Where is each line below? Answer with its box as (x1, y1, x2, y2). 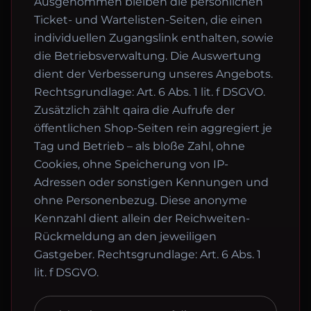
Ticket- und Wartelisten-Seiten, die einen (34, 13, 262, 26)
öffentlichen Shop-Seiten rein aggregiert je (34, 121, 272, 135)
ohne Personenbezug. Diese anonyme (34, 194, 247, 207)
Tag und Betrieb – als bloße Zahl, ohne (34, 140, 245, 153)
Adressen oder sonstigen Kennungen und (34, 176, 269, 189)
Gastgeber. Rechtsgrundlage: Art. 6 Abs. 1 (34, 248, 261, 261)
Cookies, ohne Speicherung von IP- (34, 158, 228, 171)
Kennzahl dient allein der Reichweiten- (34, 212, 250, 225)
